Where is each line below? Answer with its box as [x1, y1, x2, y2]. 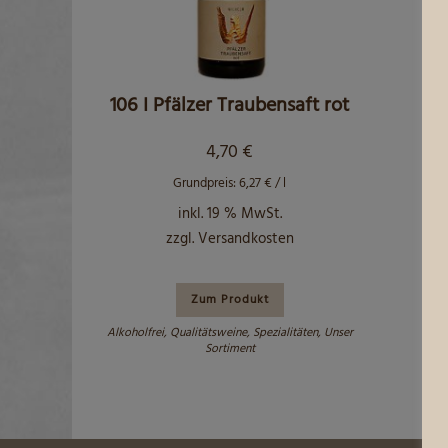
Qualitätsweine [169, 322, 247, 343]
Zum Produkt [190, 289, 269, 310]
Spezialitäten [252, 322, 318, 343]
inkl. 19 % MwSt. [177, 201, 282, 226]
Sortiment [204, 338, 255, 359]
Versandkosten [197, 226, 294, 251]
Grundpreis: [173, 172, 239, 194]
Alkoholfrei [106, 322, 164, 343]
